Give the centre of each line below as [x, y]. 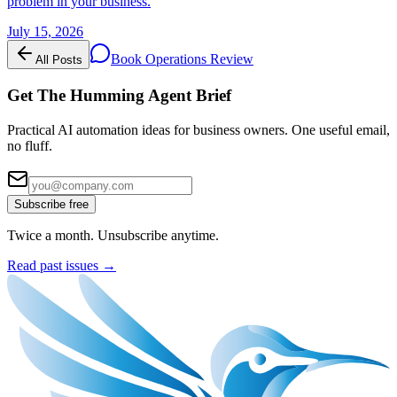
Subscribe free [51, 204]
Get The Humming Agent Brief [119, 96]
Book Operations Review [182, 59]
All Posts [59, 60]
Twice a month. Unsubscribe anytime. [113, 235]
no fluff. [30, 145]
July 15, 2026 [45, 32]
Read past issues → [62, 265]
